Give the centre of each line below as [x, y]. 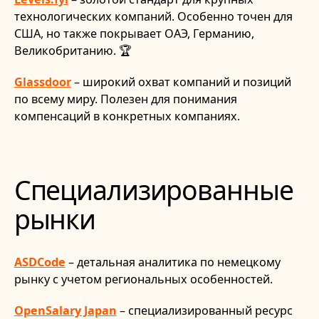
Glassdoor [42, 82]
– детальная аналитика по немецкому [173, 262]
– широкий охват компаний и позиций [181, 82]
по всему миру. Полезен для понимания [125, 99]
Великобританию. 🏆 [73, 50]
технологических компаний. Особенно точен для [153, 16]
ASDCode [40, 262]
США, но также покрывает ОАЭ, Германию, [134, 33]
